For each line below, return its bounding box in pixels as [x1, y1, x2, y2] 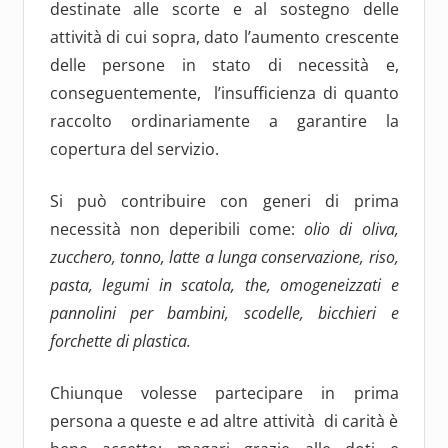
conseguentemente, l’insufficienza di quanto [49, 81, 399, 104]
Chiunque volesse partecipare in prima [49, 381, 399, 404]
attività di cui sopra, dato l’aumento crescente [49, 25, 399, 48]
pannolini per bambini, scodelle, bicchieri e [49, 301, 399, 324]
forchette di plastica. [49, 329, 191, 352]
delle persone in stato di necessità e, [49, 53, 399, 76]
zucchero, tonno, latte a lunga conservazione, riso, [49, 245, 399, 268]
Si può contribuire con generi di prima [49, 189, 399, 212]
